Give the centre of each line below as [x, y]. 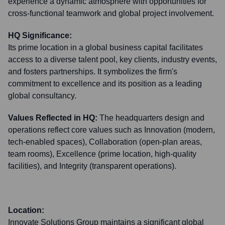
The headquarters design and [152, 118]
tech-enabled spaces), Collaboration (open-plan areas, [105, 142]
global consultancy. [42, 96]
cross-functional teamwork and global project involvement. [111, 13]
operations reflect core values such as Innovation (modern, [111, 130]
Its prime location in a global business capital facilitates [105, 47]
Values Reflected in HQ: [53, 118]
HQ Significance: [40, 35]
